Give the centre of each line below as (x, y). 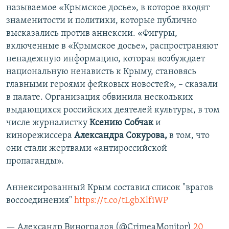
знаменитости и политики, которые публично (101, 21)
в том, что (188, 136)
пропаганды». (35, 162)
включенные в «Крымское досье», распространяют (112, 47)
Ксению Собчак (122, 123)
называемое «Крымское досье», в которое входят (108, 8)
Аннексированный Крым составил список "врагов (110, 188)
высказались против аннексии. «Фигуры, (92, 34)
